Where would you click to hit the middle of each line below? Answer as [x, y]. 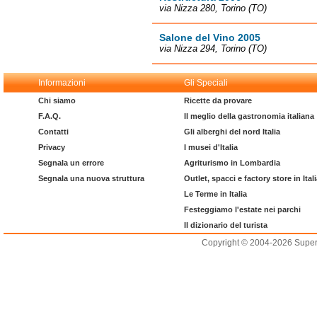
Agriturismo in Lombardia [232, 163]
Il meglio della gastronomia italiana [249, 116]
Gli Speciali [206, 83]
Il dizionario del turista [226, 225]
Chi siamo [57, 100]
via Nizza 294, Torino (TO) [213, 48]
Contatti [53, 132]
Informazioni [62, 83]
